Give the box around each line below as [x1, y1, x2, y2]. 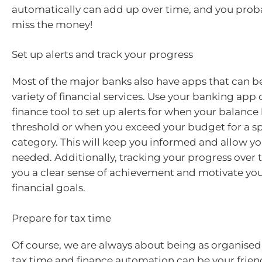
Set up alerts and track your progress [12, 49, 193, 60]
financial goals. [12, 182, 85, 194]
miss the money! [12, 18, 92, 30]
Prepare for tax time [12, 212, 111, 224]
